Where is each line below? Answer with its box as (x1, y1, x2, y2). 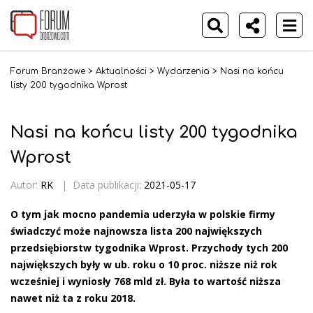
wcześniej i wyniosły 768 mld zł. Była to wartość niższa (10, 274, 281, 288)
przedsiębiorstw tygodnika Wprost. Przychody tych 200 (10, 240, 288, 254)
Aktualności (96, 66, 147, 76)
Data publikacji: (73, 177, 144, 191)
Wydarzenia (157, 66, 210, 76)
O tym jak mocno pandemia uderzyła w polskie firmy (10, 207, 275, 221)
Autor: (10, 177, 38, 191)
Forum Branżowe (10, 66, 85, 76)
